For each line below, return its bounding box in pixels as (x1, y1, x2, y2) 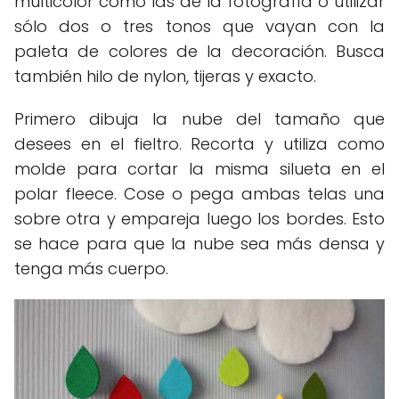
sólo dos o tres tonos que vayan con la (14, 14, 385, 37)
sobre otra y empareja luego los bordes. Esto (14, 207, 385, 230)
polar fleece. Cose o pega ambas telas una (14, 182, 385, 205)
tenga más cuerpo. (14, 256, 168, 280)
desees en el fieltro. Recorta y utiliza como (14, 132, 385, 155)
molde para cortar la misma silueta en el (14, 157, 385, 180)
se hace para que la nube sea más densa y (14, 232, 385, 255)
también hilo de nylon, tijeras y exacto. (14, 64, 316, 87)
